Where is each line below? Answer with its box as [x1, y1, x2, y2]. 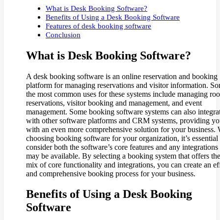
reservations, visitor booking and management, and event [26, 98, 202, 107]
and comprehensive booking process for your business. [26, 169, 195, 178]
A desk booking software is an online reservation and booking [26, 72, 218, 81]
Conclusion [46, 30, 81, 39]
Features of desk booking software [46, 21, 151, 30]
